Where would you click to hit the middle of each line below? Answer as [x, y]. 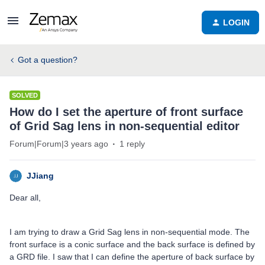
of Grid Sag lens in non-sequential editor [125, 126]
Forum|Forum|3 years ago [59, 144]
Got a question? [48, 60]
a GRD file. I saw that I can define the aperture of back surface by [132, 257]
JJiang [40, 176]
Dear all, [25, 198]
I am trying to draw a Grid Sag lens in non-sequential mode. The [130, 232]
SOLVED [25, 95]
